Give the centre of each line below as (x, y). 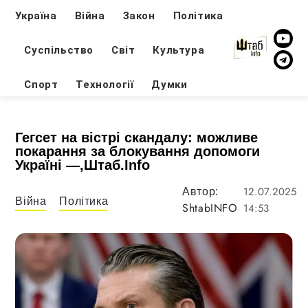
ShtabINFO (210, 208)
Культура (179, 50)
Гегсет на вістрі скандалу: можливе (137, 137)
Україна (36, 15)
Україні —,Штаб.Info (83, 165)
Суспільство (59, 50)
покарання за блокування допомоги (138, 151)
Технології (105, 84)
